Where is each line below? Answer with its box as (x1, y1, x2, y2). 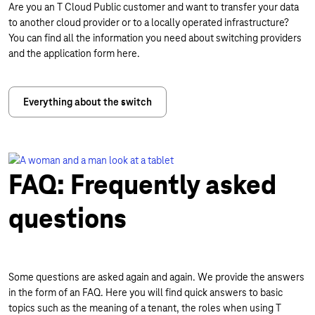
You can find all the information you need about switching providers (8, 32, 302, 44)
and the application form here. (8, 47, 140, 60)
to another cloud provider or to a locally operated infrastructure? (8, 16, 289, 29)
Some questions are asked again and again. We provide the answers (8, 271, 304, 283)
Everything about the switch (23, 96, 152, 108)
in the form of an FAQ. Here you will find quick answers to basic (8, 286, 283, 299)
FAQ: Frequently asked (8, 168, 276, 202)
